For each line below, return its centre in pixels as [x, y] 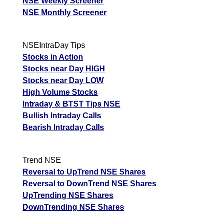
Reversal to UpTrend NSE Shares [84, 172]
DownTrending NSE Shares [74, 207]
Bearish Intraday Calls [64, 127]
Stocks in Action [53, 57]
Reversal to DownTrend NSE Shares [90, 183]
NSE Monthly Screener [65, 12]
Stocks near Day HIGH [64, 68]
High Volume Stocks [60, 92]
